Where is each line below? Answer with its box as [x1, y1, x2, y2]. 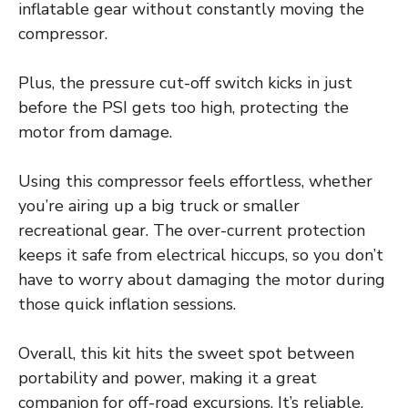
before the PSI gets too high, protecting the [18, 97, 349, 119]
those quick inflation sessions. [18, 293, 236, 316]
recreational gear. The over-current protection [18, 219, 365, 242]
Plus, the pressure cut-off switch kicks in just [18, 72, 352, 95]
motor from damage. [18, 121, 172, 144]
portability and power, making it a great [18, 367, 317, 390]
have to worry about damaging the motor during [18, 269, 385, 291]
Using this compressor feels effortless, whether [18, 170, 372, 193]
